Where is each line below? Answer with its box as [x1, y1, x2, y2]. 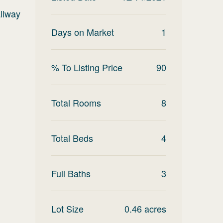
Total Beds [51, 131, 93, 144]
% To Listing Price [51, 61, 122, 74]
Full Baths [51, 167, 91, 180]
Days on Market [51, 25, 114, 38]
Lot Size [51, 202, 84, 215]
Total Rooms [51, 96, 101, 109]
